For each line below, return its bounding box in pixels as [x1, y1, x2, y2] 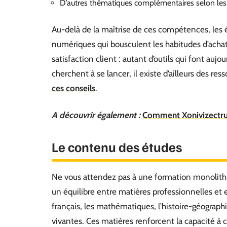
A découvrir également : [52, 110, 140, 120]
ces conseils [52, 83, 95, 93]
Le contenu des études [52, 138, 182, 155]
